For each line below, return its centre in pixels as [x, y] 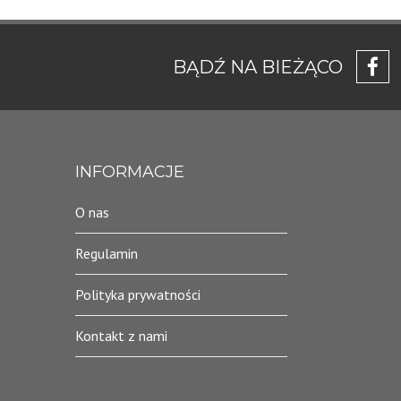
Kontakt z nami [121, 335]
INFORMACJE [130, 171]
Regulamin [107, 253]
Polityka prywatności [138, 294]
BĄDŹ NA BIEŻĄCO [258, 67]
